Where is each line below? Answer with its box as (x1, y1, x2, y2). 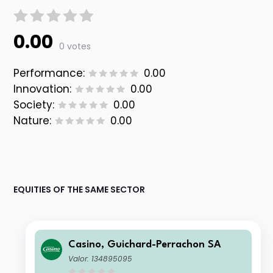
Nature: (13, 113, 52, 129)
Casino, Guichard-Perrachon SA (68, 239, 222, 250)
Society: (13, 97, 55, 113)
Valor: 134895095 (68, 253, 133, 264)
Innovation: (13, 82, 72, 97)
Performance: (13, 66, 85, 81)
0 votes (59, 40, 91, 53)
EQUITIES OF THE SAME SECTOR (13, 183, 146, 196)
